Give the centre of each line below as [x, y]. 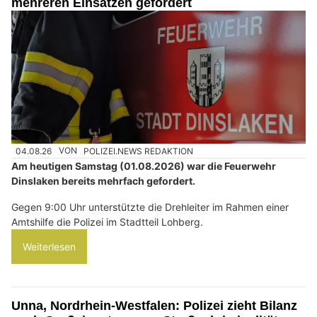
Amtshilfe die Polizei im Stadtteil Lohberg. [107, 221]
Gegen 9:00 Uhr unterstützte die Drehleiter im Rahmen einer [150, 207]
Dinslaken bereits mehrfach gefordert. [103, 180]
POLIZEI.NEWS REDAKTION [139, 151]
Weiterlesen [49, 246]
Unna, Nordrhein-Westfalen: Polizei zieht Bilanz [154, 305]
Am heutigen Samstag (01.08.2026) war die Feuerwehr [144, 166]
